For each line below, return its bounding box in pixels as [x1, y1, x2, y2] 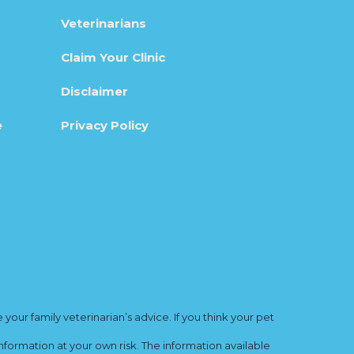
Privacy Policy [61, 118, 149, 134]
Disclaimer [61, 84, 128, 100]
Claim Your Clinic [61, 50, 165, 66]
